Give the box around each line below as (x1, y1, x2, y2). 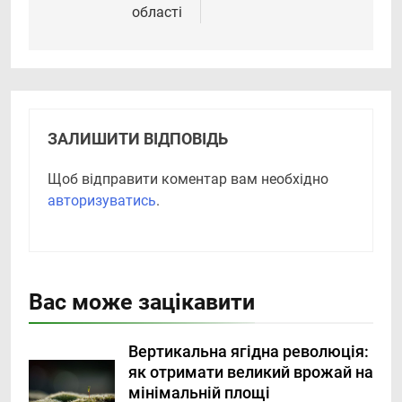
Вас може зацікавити (29, 289, 255, 316)
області (132, 4, 182, 22)
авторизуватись (48, 192, 156, 210)
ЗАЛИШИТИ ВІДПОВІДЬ (48, 130, 228, 149)
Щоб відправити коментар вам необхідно (48, 170, 328, 188)
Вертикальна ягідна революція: (128, 343, 369, 362)
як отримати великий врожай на (128, 363, 373, 382)
